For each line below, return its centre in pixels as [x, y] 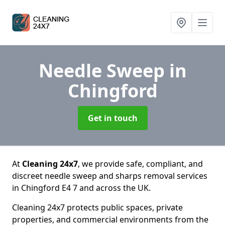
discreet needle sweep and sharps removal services [110, 176]
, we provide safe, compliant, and [140, 164]
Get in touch [113, 118]
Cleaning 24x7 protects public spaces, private [97, 207]
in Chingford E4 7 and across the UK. [81, 188]
